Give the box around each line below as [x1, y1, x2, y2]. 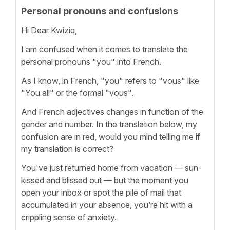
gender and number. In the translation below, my [21, 119, 197, 129]
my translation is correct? [21, 143, 113, 154]
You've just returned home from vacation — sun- [21, 162, 202, 173]
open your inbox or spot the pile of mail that [21, 187, 181, 198]
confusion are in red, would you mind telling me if [21, 131, 200, 142]
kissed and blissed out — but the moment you [21, 175, 188, 185]
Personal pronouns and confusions [21, 6, 178, 16]
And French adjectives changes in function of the [21, 106, 203, 117]
